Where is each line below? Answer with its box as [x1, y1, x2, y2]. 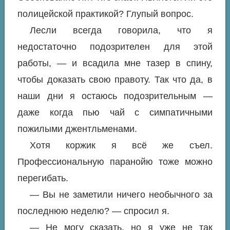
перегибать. [17, 173, 69, 184]
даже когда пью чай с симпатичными [17, 107, 213, 118]
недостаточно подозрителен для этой [17, 42, 213, 52]
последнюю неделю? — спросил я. [17, 206, 170, 217]
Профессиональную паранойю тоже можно [17, 157, 213, 167]
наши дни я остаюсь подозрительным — [17, 91, 213, 102]
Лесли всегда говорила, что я [29, 25, 213, 36]
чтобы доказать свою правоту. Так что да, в [17, 74, 213, 85]
